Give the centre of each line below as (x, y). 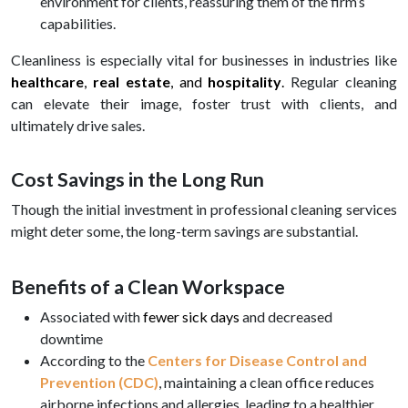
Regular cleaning (341, 82)
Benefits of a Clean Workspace (148, 287)
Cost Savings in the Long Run (138, 180)
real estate (131, 82)
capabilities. (78, 24)
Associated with (92, 317)
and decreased (286, 317)
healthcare (47, 82)
